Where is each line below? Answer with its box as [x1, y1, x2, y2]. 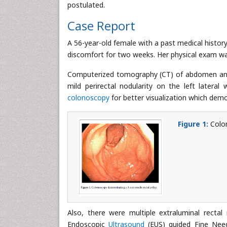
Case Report [67, 17, 135, 34]
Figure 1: [178, 119, 209, 129]
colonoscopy [67, 93, 109, 102]
